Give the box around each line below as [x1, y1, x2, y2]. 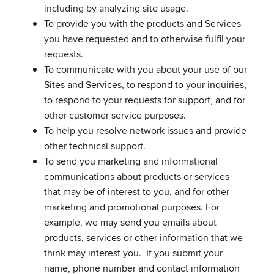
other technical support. [44, 138, 146, 153]
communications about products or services [44, 169, 229, 183]
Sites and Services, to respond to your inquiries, [44, 77, 246, 92]
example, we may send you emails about [44, 215, 217, 229]
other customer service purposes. [44, 108, 186, 122]
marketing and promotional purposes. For [44, 199, 220, 214]
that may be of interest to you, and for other [44, 184, 229, 199]
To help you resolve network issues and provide [44, 123, 246, 138]
